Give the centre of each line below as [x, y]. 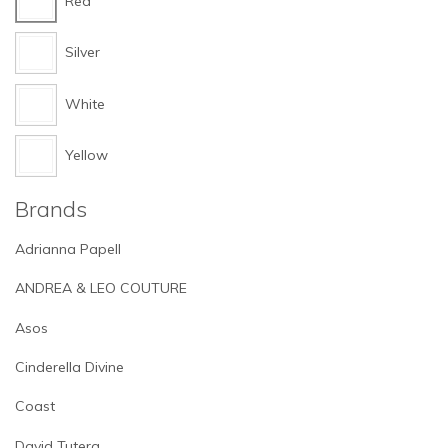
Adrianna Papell [68, 248]
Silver [82, 52]
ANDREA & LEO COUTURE [101, 288]
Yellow [86, 155]
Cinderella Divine [69, 366]
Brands [51, 209]
